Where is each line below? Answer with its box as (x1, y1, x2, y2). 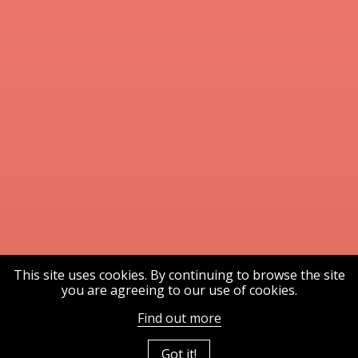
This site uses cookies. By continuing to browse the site (13, 266, 345, 284)
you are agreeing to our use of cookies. (61, 281, 297, 299)
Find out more (137, 309, 221, 327)
